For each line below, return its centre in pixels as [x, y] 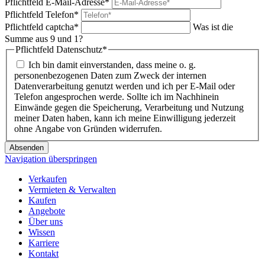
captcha [60, 27]
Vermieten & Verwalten [72, 189]
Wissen [42, 232]
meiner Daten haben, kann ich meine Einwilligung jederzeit [125, 118]
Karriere [44, 243]
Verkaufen [48, 179]
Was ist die [213, 27]
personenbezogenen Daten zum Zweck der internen [110, 75]
